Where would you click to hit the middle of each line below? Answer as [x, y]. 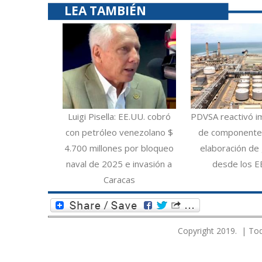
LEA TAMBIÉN [105, 11]
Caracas [119, 179]
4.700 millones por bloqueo [119, 148]
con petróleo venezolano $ [119, 132]
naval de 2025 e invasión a [119, 163]
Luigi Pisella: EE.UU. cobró [119, 116]
